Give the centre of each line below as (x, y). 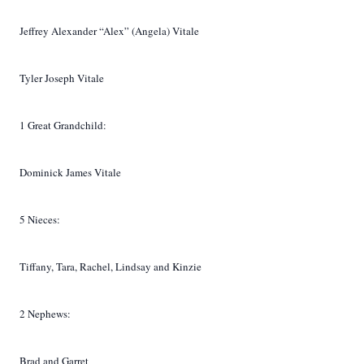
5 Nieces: (40, 219)
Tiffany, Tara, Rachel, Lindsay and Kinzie (110, 266)
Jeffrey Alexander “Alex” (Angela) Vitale (109, 31)
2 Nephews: (45, 314)
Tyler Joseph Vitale (62, 78)
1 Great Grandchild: (63, 125)
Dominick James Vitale (70, 172)
